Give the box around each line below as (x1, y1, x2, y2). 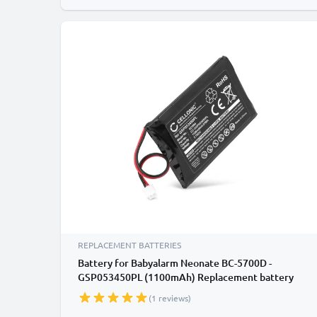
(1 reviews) (149, 292, 191, 304)
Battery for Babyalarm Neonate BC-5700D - (78, 256, 272, 270)
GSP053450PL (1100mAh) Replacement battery (78, 270, 294, 284)
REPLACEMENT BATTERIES (78, 239, 181, 250)
